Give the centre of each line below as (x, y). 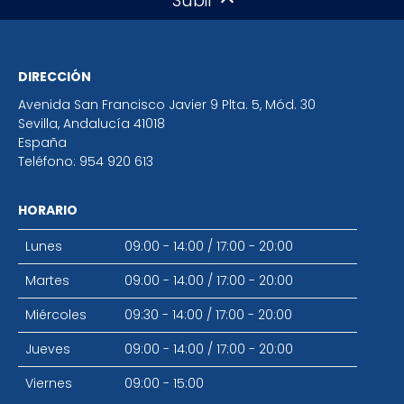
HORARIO (48, 211)
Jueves (48, 349)
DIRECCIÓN (55, 77)
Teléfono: (49, 162)
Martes (47, 281)
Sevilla (38, 124)
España (42, 143)
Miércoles (56, 315)
